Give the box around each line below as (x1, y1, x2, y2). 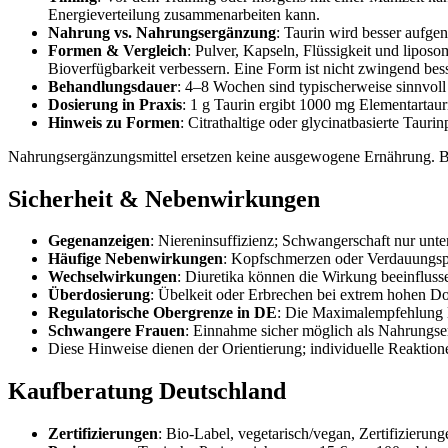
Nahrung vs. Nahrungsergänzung (48, 23, 276, 41)
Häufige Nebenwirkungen (48, 250, 223, 268)
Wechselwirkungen (48, 268, 177, 286)
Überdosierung (48, 286, 150, 304)
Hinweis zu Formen (48, 113, 180, 131)
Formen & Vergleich (48, 41, 187, 59)
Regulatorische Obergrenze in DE (48, 304, 277, 322)
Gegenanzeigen (48, 232, 150, 250)
